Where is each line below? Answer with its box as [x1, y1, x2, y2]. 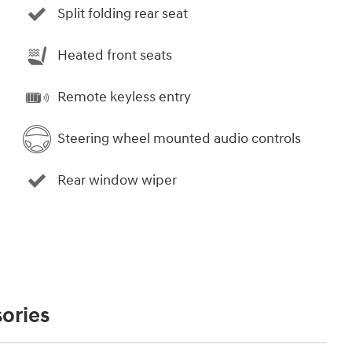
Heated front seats [57, 46, 172, 65]
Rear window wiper [57, 171, 177, 190]
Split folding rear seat [57, 5, 188, 24]
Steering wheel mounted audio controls [57, 130, 301, 148]
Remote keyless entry [57, 88, 191, 107]
